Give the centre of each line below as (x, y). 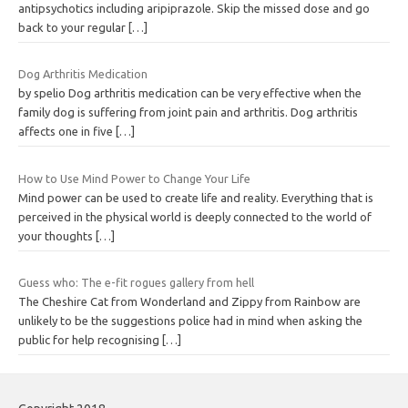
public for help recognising (90, 340)
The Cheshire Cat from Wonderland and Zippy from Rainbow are (189, 302)
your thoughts (57, 235)
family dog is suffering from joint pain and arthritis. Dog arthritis (188, 112)
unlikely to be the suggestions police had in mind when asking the (190, 321)
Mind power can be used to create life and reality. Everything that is (196, 197)
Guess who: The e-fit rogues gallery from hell (136, 283)
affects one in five (67, 132)
